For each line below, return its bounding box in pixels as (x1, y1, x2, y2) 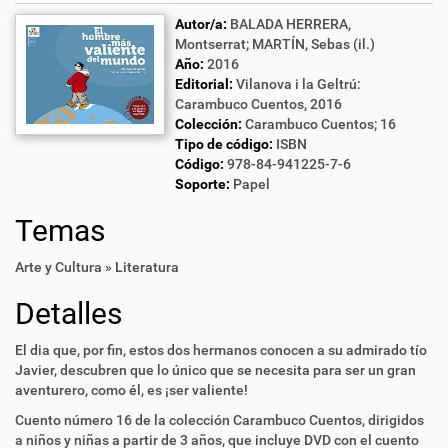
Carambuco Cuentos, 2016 (175, 96, 342, 112)
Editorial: (175, 76, 233, 92)
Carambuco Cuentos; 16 (245, 116, 396, 132)
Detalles (15, 296, 122, 331)
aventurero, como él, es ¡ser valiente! (15, 382, 248, 398)
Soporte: (175, 176, 230, 192)
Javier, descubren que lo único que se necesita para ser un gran (15, 362, 416, 378)
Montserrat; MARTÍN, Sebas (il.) (175, 36, 375, 52)
